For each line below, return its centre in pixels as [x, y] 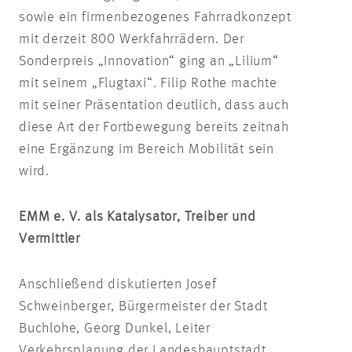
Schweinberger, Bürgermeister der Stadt [143, 306]
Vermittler [49, 238]
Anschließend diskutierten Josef [118, 284]
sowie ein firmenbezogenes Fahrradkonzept [155, 17]
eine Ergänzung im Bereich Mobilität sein [147, 149]
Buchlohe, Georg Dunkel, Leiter [115, 328]
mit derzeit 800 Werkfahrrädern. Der [132, 39]
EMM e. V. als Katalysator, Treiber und [137, 216]
